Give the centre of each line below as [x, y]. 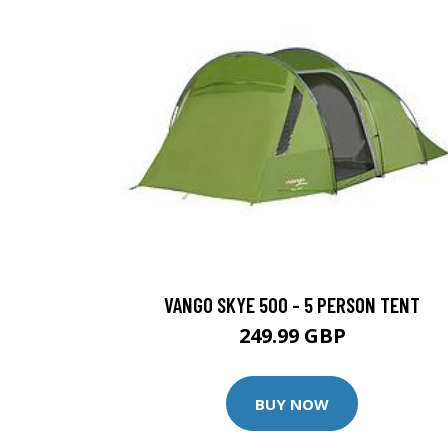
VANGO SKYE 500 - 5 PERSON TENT [292, 305]
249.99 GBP [292, 336]
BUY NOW [292, 403]
